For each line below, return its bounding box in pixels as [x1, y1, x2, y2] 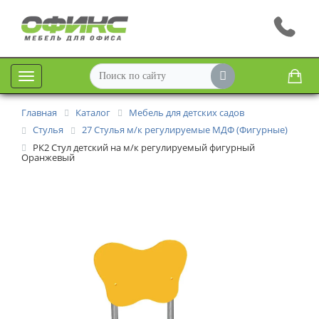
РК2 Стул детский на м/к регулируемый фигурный [33, 140, 255, 154]
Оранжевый [21, 150, 75, 164]
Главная [21, 106, 57, 119]
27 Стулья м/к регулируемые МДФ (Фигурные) [82, 123, 288, 137]
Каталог [75, 106, 110, 119]
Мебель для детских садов [129, 106, 244, 119]
